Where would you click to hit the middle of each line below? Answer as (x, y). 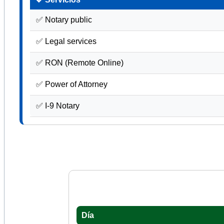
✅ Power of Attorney (72, 84)
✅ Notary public (64, 20)
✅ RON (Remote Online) (80, 63)
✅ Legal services (66, 41)
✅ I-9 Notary (58, 106)
